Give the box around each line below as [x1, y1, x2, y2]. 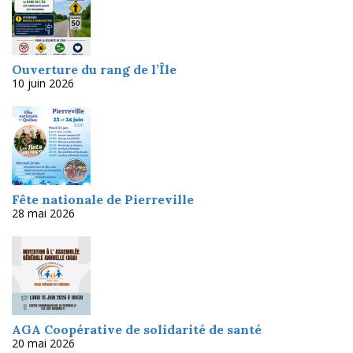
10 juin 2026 [12, 76, 74, 91]
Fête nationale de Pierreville [12, 191, 194, 208]
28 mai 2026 [12, 206, 75, 221]
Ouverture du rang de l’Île [12, 61, 176, 78]
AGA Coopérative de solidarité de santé [12, 321, 262, 338]
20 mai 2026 [12, 336, 75, 351]
